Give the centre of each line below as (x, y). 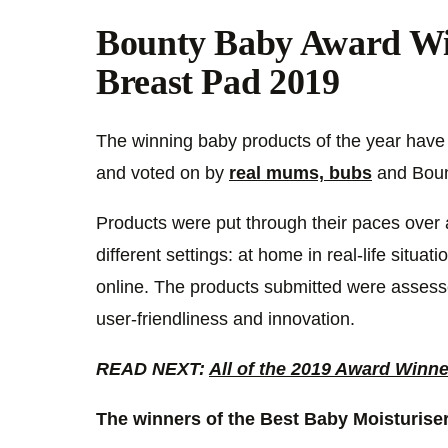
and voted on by (162, 172)
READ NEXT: (152, 368)
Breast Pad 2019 (218, 82)
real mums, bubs (300, 172)
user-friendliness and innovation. (225, 318)
